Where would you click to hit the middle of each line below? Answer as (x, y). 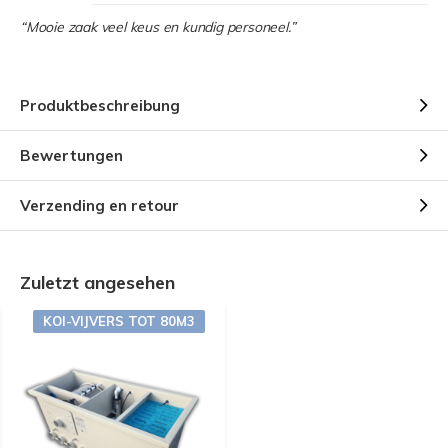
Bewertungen (71, 155)
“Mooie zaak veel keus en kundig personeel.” (158, 27)
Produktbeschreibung (100, 105)
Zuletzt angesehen (97, 282)
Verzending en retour (99, 205)
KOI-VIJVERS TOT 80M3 (119, 321)
